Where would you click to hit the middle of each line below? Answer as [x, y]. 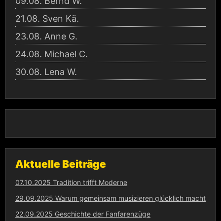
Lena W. [61, 72]
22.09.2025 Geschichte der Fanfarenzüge [83, 214]
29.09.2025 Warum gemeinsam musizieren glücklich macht [110, 198]
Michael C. [66, 54]
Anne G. [61, 36]
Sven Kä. [61, 18]
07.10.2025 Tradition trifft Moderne [71, 182]
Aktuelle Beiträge [61, 164]
